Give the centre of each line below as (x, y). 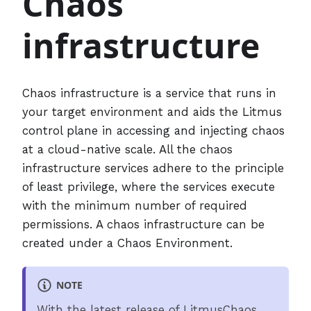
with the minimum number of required (135, 205)
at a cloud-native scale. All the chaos (127, 149)
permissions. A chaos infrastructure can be (143, 224)
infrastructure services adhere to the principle (153, 168)
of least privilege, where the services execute (149, 186)
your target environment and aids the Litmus (152, 111)
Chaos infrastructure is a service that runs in (149, 93)
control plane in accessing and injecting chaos (153, 130)
